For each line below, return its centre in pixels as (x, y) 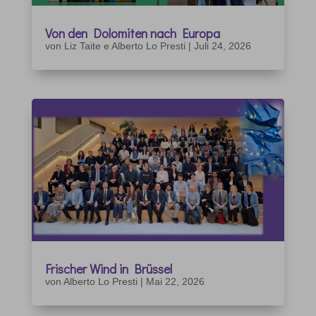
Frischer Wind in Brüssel (108, 268)
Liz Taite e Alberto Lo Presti (124, 45)
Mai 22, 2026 (175, 281)
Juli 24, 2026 (222, 45)
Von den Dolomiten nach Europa (132, 33)
